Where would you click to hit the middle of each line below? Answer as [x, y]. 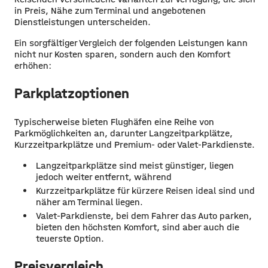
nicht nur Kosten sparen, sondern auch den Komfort [122, 54]
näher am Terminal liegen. [89, 202]
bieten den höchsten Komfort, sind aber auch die [138, 227]
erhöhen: [33, 66]
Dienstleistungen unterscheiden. [83, 22]
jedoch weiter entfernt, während [104, 177]
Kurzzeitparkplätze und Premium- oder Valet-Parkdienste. [135, 145]
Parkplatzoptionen [72, 94]
